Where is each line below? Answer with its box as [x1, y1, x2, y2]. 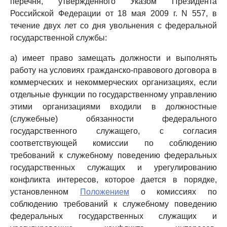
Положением [80, 187, 129, 196]
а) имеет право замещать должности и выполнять [10, 54, 217, 62]
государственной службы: [10, 33, 107, 42]
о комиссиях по [129, 187, 217, 196]
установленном [10, 187, 80, 196]
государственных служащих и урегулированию [10, 163, 217, 172]
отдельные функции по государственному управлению [10, 90, 217, 99]
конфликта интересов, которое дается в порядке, [10, 175, 217, 184]
